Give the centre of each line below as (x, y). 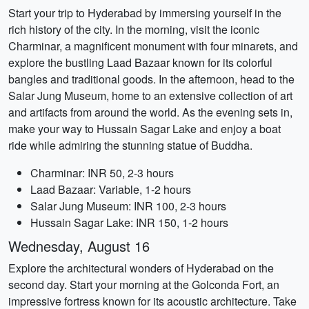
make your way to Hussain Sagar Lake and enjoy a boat (144, 129)
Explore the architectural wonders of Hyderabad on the (141, 268)
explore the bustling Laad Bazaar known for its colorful (140, 62)
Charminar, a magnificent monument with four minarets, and (153, 46)
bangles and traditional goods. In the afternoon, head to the (151, 79)
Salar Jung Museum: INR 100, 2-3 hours (128, 206)
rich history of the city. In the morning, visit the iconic (134, 29)
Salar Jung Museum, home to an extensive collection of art (150, 96)
